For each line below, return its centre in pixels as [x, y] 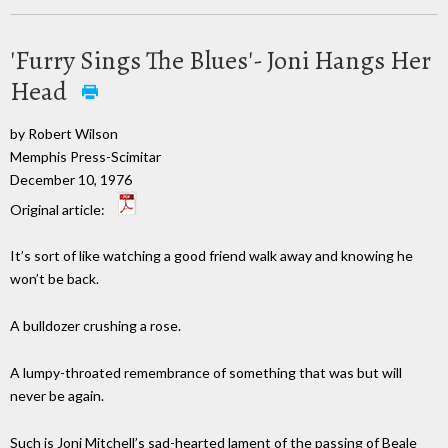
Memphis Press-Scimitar [85, 156]
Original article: [59, 209]
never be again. [57, 395]
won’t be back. [54, 279]
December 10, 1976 [71, 179]
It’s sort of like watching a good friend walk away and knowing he [211, 256]
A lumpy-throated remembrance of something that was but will [206, 372]
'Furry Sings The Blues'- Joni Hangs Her [220, 60]
